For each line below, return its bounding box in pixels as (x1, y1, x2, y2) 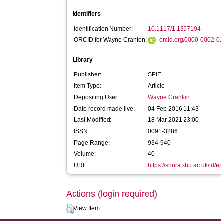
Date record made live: (74, 105, 135, 112)
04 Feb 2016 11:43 (148, 105, 199, 112)
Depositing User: (74, 94, 119, 101)
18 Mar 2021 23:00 (148, 116, 199, 123)
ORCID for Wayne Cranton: (74, 37, 148, 43)
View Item (74, 205, 100, 212)
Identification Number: (74, 25, 133, 32)
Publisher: (74, 71, 102, 78)
